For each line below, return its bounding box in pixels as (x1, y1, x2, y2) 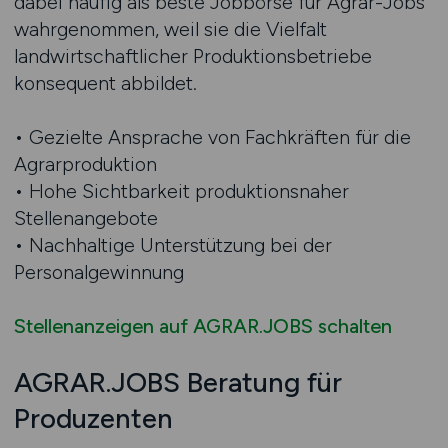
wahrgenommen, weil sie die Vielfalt (13, 17, 327, 41)
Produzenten (13, 402, 173, 435)
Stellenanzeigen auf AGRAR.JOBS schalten (13, 314, 392, 338)
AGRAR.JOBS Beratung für (13, 366, 342, 399)
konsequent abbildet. (13, 71, 197, 95)
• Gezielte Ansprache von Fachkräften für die (13, 125, 411, 149)
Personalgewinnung (13, 260, 184, 284)
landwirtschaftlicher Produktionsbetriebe (13, 44, 372, 68)
